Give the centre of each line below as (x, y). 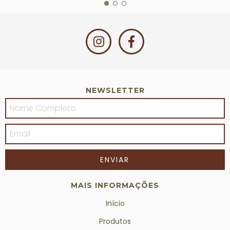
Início (115, 203)
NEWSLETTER (115, 90)
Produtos (115, 221)
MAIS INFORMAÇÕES (115, 185)
